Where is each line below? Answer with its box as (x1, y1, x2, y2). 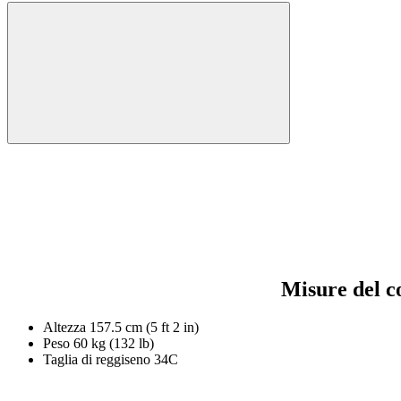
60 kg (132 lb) (73, 336, 154, 352)
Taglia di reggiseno (43, 352, 150, 368)
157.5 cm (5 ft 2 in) (90, 320, 199, 336)
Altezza (43, 320, 86, 336)
